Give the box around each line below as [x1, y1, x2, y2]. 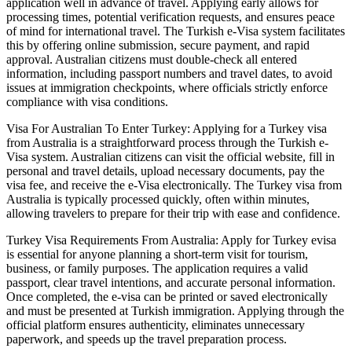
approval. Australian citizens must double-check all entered [6, 52, 297, 66]
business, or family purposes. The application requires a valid [6, 261, 308, 275]
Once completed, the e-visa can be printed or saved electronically [6, 289, 328, 303]
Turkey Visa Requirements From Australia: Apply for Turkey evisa [6, 233, 336, 247]
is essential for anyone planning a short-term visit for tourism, [6, 247, 308, 261]
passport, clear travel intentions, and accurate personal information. [6, 275, 335, 289]
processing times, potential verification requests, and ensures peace [6, 9, 335, 24]
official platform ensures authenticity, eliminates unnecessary [6, 317, 305, 332]
